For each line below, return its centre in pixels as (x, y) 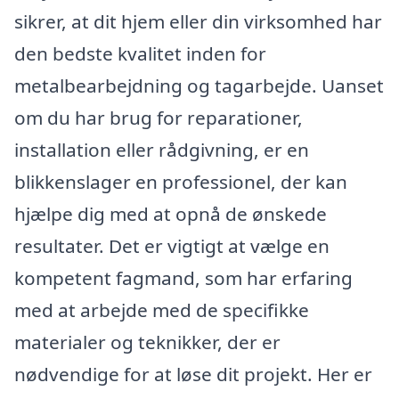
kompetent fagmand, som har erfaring (183, 278)
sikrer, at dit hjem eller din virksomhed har (198, 22)
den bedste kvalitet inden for (140, 54)
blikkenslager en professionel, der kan (181, 182)
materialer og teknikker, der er (147, 342)
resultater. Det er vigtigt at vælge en (172, 246)
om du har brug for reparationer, (159, 118)
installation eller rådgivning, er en (162, 150)
